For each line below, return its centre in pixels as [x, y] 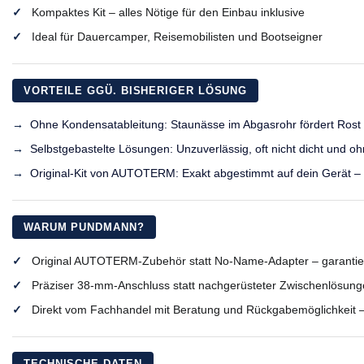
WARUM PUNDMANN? [84, 227]
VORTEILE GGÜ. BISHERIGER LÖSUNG [136, 90]
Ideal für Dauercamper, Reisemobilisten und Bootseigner [177, 36]
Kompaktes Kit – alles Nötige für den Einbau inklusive [168, 12]
